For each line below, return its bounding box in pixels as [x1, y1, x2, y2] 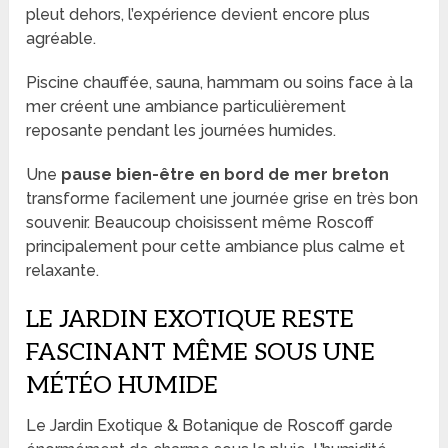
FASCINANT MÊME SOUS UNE [26, 337, 376, 367]
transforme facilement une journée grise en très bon [26, 188, 419, 208]
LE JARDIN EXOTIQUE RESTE [26, 304, 355, 334]
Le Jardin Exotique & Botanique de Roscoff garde [26, 415, 394, 435]
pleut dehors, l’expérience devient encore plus [26, 4, 371, 24]
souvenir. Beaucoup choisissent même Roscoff [26, 212, 375, 232]
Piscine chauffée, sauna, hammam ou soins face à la [26, 72, 414, 92]
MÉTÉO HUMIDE [26, 370, 219, 400]
